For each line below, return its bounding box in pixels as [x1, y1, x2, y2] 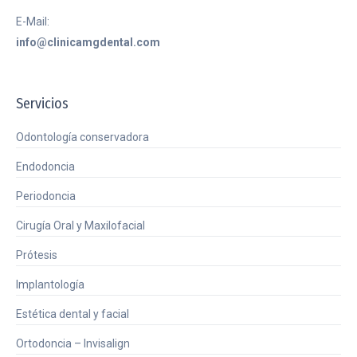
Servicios [16, 95, 69, 112]
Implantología [16, 278, 84, 291]
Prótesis [16, 249, 57, 261]
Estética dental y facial [16, 308, 129, 320]
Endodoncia [16, 160, 75, 173]
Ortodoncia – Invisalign [16, 337, 130, 350]
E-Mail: [16, 15, 49, 28]
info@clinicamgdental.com [16, 36, 160, 49]
